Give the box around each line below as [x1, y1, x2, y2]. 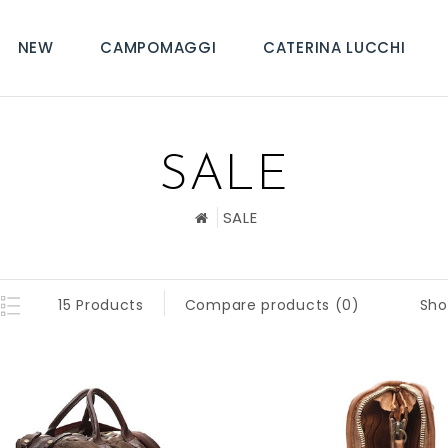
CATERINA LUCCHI [263, 37, 406, 58]
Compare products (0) [184, 295, 360, 315]
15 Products [58, 295, 144, 315]
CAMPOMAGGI [100, 37, 217, 58]
